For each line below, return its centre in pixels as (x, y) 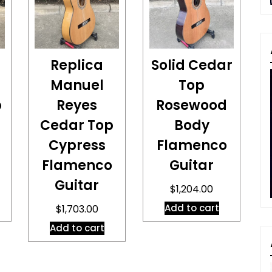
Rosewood (192, 105)
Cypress (77, 145)
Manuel (77, 85)
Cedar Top (77, 125)
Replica (77, 65)
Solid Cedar (192, 65)
